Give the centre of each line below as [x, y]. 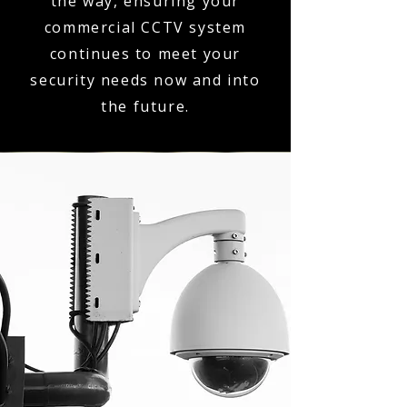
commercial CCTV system [145, 27]
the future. [145, 106]
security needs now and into [145, 80]
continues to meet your [145, 54]
